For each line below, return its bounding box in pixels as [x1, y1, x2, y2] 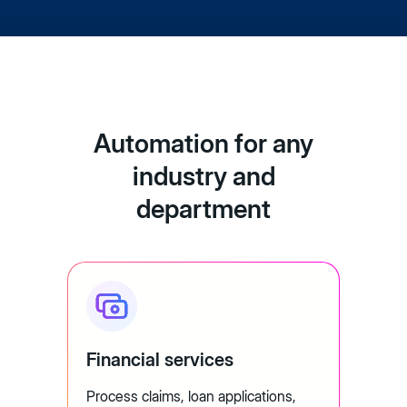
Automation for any [94, 128, 313, 160]
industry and [132, 161, 275, 193]
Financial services [86, 349, 233, 372]
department [136, 194, 271, 225]
